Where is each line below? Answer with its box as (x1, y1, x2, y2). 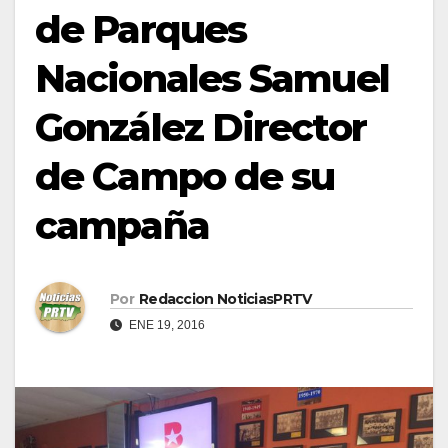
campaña (35, 201, 209, 249)
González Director (35, 103, 366, 151)
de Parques (35, 5, 247, 53)
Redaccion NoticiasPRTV (138, 289, 312, 308)
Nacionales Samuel (35, 54, 389, 102)
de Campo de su (35, 152, 335, 200)
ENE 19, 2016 (126, 317, 205, 332)
